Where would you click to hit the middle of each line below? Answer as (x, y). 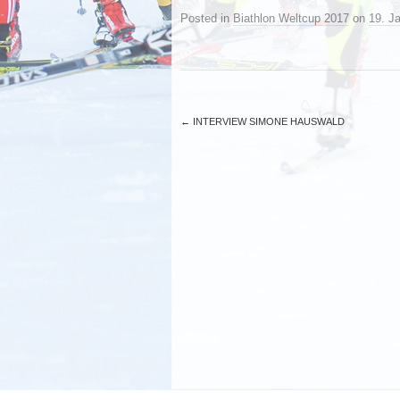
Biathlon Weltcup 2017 (291, 18)
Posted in (207, 18)
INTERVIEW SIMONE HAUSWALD (267, 121)
